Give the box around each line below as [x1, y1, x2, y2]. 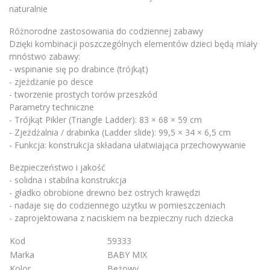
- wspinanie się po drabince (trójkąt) [9, 63, 148, 75]
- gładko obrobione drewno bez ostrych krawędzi [9, 187, 200, 199]
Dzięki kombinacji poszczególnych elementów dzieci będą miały [9, 38, 257, 50]
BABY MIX [107, 249, 147, 261]
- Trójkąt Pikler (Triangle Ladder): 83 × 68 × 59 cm [9, 114, 202, 126]
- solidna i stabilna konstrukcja [9, 174, 127, 186]
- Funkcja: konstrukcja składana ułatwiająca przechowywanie [9, 139, 246, 151]
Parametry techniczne [9, 101, 94, 113]
